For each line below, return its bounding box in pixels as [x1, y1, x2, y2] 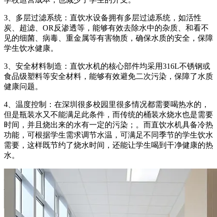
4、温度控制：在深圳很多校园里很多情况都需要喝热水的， [4, 100, 209, 108]
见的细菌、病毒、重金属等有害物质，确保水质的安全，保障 [4, 33, 213, 42]
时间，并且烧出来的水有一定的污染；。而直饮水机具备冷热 [4, 120, 213, 129]
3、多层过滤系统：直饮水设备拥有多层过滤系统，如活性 [4, 13, 201, 22]
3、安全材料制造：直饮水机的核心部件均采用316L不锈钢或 [4, 62, 210, 70]
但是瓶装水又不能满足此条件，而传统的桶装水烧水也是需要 [4, 110, 213, 119]
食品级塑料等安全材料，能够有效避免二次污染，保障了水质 [4, 72, 213, 80]
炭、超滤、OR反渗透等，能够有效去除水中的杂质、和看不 [4, 23, 209, 32]
